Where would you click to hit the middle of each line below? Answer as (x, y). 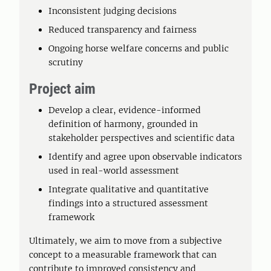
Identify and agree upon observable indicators (145, 157)
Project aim (62, 89)
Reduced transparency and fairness (122, 30)
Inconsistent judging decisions (113, 11)
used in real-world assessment (114, 171)
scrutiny (67, 62)
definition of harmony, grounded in (123, 124)
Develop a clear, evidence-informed (125, 110)
